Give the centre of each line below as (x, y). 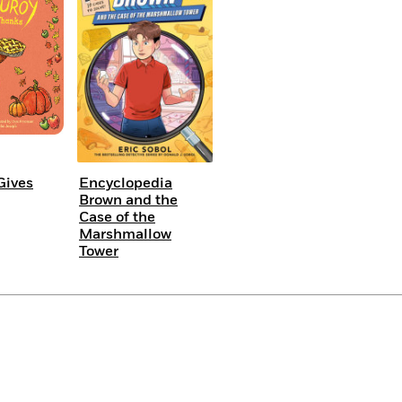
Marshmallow (125, 234)
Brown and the (128, 200)
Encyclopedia (126, 183)
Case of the (117, 217)
